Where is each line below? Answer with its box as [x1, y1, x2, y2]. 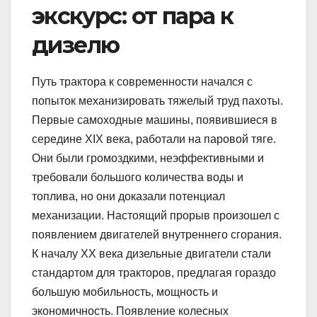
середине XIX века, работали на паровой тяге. [32, 133, 276, 146]
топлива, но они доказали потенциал [32, 190, 225, 203]
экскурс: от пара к [32, 2, 234, 30]
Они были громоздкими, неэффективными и [32, 152, 264, 165]
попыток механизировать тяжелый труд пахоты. [32, 95, 283, 108]
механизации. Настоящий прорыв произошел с [32, 209, 279, 222]
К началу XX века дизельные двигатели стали [32, 248, 271, 260]
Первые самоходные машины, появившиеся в [32, 114, 277, 127]
